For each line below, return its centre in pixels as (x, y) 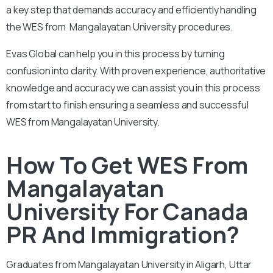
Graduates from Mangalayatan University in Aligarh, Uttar (129, 264)
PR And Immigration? (123, 234)
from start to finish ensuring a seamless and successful (127, 105)
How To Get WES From (127, 164)
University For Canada (127, 211)
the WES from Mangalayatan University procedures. (120, 27)
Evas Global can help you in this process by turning (115, 53)
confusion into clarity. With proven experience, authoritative (136, 70)
